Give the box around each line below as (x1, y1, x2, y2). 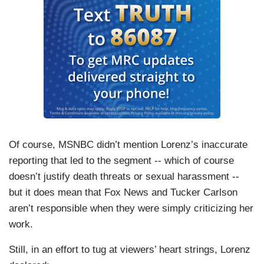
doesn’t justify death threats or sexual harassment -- (9, 171, 239, 183)
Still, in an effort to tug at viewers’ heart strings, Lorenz (9, 244, 250, 256)
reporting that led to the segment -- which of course (9, 155, 234, 167)
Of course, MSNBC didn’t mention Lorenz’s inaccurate (9, 139, 247, 151)
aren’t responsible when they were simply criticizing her (9, 203, 253, 214)
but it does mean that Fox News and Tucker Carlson (9, 187, 237, 199)
